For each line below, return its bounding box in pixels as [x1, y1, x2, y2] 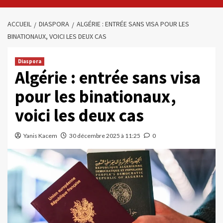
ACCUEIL [7, 19, 31, 28]
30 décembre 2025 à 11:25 [69, 132, 140, 139]
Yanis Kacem [23, 132, 57, 139]
